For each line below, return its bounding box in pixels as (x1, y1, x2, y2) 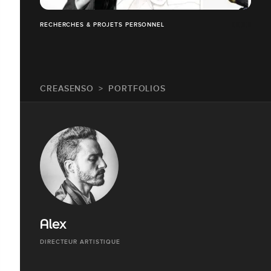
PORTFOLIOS (108, 83, 166, 93)
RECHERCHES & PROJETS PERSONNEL (40, 21, 165, 28)
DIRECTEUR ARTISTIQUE (40, 238, 120, 245)
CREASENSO (40, 83, 94, 93)
